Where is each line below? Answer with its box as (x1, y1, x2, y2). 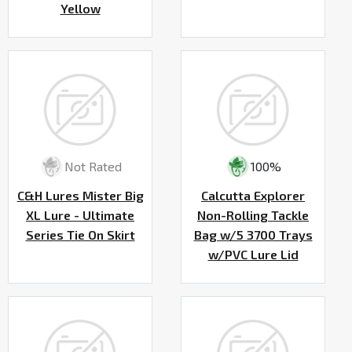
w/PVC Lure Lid (207, 246, 299, 262)
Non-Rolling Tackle (197, 207, 309, 222)
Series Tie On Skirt (25, 226, 135, 242)
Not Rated (64, 159, 122, 174)
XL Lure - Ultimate (26, 207, 134, 222)
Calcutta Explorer (201, 187, 305, 203)
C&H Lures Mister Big (16, 187, 144, 203)
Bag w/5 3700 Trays (193, 226, 313, 242)
